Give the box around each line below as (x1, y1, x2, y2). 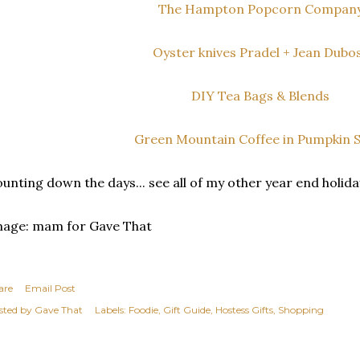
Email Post (25, 282, 76, 295)
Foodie (129, 304, 158, 317)
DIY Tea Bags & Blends (191, 88, 329, 104)
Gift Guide (163, 304, 211, 317)
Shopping (278, 304, 324, 317)
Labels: (95, 304, 126, 317)
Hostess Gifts (215, 304, 273, 317)
